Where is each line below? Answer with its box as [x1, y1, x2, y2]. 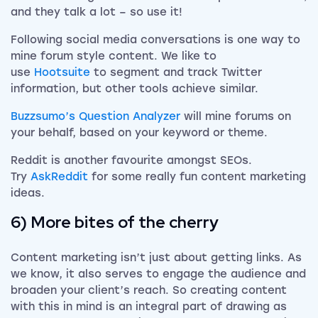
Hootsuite [34, 65, 90, 79]
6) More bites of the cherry [11, 211, 219, 233]
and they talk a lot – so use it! [11, 5, 182, 18]
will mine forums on [180, 109, 291, 123]
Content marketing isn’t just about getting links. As [11, 251, 302, 264]
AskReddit [31, 170, 88, 183]
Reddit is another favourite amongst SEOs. [11, 153, 252, 167]
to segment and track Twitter [90, 65, 262, 79]
